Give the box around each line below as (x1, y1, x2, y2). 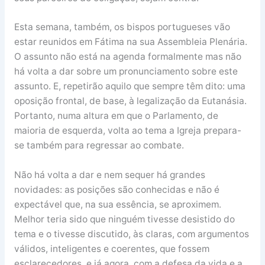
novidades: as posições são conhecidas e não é (14, 184, 219, 196)
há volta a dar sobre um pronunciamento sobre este (14, 66, 238, 77)
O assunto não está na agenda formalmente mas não (14, 51, 241, 63)
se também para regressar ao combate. (14, 140, 184, 151)
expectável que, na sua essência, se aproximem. (14, 199, 221, 211)
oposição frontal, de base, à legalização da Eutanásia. (14, 95, 247, 107)
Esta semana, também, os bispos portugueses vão (14, 21, 230, 33)
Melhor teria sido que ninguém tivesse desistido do (14, 214, 235, 225)
